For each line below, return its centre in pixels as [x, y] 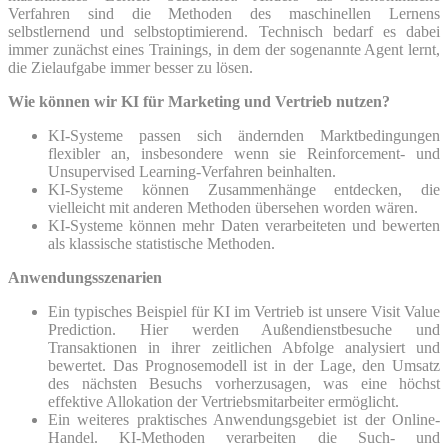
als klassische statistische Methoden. [161, 243]
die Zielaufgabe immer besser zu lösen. [132, 67]
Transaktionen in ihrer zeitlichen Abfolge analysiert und [244, 347]
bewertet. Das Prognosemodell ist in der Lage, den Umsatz [244, 365]
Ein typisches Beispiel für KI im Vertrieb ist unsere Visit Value [244, 311]
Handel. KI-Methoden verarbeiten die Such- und [244, 437]
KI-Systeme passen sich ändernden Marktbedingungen [244, 135]
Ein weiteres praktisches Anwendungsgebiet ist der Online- [244, 419]
